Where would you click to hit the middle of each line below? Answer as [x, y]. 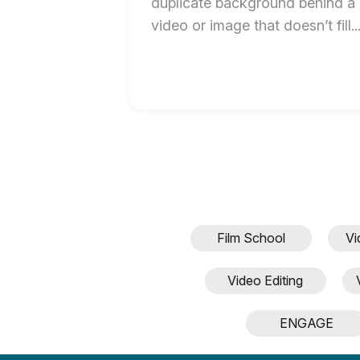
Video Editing [265, 281]
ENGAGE [307, 323]
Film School [251, 238]
